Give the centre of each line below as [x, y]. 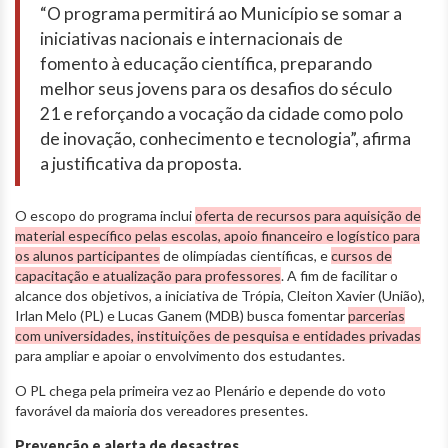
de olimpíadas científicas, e [245, 256]
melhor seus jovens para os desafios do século [216, 89]
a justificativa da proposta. [141, 164]
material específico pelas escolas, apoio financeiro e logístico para [217, 236]
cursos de [361, 256]
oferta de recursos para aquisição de [308, 216]
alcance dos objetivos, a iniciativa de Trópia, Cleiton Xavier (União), [220, 296]
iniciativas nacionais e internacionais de [191, 39]
